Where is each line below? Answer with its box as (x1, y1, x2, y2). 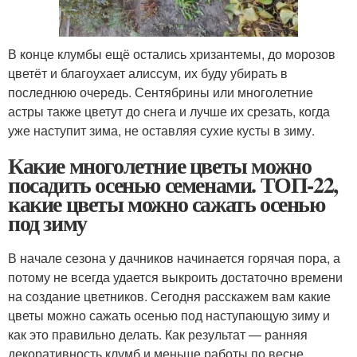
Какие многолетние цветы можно (8, 149, 312, 182)
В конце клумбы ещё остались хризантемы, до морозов (8, 45, 335, 64)
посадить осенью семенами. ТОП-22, (8, 168, 338, 202)
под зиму (8, 206, 87, 240)
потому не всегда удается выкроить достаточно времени (8, 268, 343, 287)
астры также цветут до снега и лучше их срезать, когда (8, 102, 330, 121)
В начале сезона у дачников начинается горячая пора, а (8, 249, 340, 268)
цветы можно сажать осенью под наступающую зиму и (8, 306, 330, 325)
